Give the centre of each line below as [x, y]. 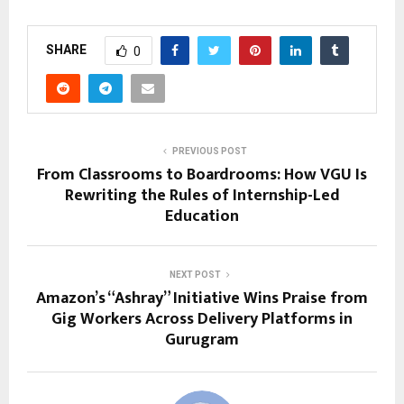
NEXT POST [195, 275]
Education [202, 217]
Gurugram [202, 340]
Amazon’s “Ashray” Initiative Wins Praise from [202, 299]
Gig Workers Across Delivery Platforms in [202, 320]
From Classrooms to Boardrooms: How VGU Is [202, 175]
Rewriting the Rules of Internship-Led [202, 196]
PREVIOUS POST [209, 151]
